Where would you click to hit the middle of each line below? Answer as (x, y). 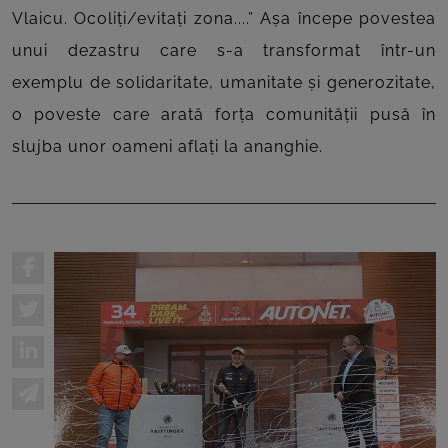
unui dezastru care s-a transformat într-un (224, 51)
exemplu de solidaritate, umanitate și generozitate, (224, 83)
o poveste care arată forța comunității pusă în (224, 115)
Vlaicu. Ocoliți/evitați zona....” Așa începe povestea (224, 19)
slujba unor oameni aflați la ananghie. (167, 147)
